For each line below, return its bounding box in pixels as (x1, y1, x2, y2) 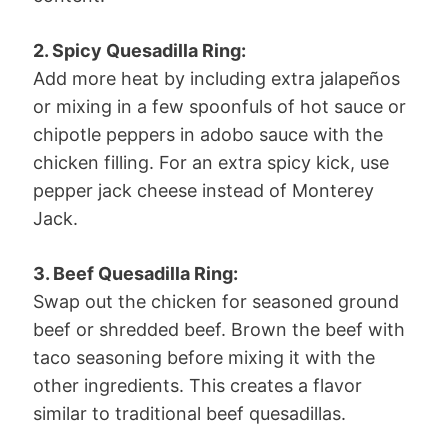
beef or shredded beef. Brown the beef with (33, 318, 405, 340)
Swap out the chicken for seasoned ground (33, 290, 399, 312)
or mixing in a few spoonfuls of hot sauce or (33, 95, 406, 117)
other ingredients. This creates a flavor (33, 374, 362, 396)
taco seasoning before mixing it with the (33, 346, 375, 368)
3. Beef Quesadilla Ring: (33, 262, 238, 284)
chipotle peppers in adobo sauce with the (33, 123, 383, 145)
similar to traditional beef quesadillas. (33, 402, 346, 424)
